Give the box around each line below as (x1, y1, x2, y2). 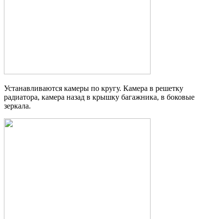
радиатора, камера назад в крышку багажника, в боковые (4, 92, 195, 101)
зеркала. (4, 101, 31, 110)
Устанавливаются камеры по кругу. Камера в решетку (4, 84, 183, 92)
